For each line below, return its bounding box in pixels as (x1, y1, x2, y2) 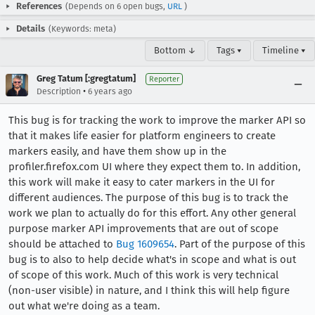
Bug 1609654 (116, 238, 174, 250)
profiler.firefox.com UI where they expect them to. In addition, (8, 160, 300, 173)
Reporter (149, 75, 179, 84)
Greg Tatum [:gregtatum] (37, 73, 136, 84)
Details (16, 23, 45, 34)
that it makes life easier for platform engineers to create (8, 129, 276, 142)
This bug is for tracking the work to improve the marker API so (8, 114, 306, 127)
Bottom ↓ (154, 45, 196, 56)
